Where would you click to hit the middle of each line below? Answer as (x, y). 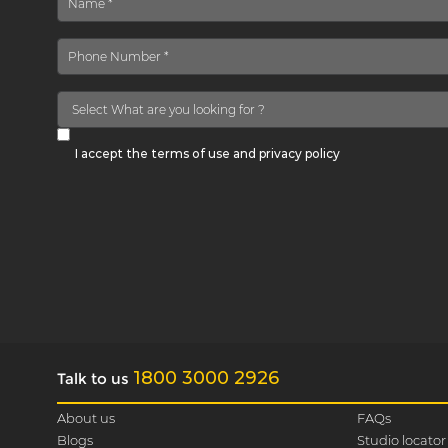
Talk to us (95, 378)
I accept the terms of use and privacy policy (207, 153)
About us (86, 418)
